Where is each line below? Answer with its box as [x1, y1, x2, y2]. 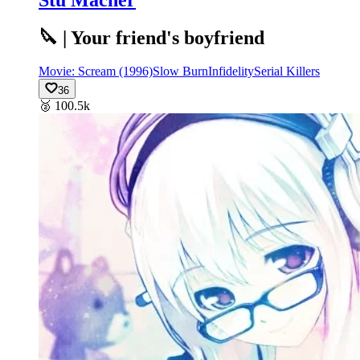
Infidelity [208, 64, 254, 79]
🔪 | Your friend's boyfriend [39, 27, 264, 48]
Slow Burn [153, 64, 208, 79]
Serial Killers [254, 64, 320, 79]
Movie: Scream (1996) [39, 64, 153, 79]
